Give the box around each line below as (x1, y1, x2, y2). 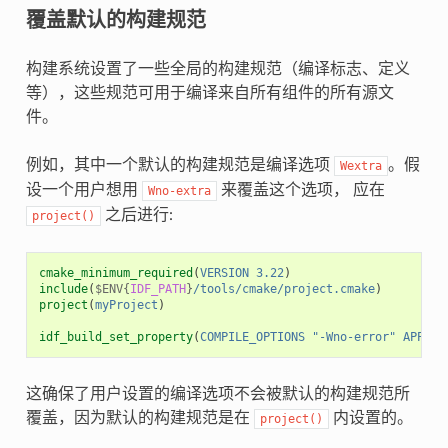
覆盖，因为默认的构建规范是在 (25, 409, 254, 426)
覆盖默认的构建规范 (25, 5, 206, 32)
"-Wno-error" (311, 329, 396, 344)
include (38, 281, 88, 296)
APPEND (402, 329, 445, 344)
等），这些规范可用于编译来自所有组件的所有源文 (25, 84, 394, 101)
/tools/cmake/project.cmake (192, 281, 375, 296)
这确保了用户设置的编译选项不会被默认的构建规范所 (25, 385, 410, 402)
